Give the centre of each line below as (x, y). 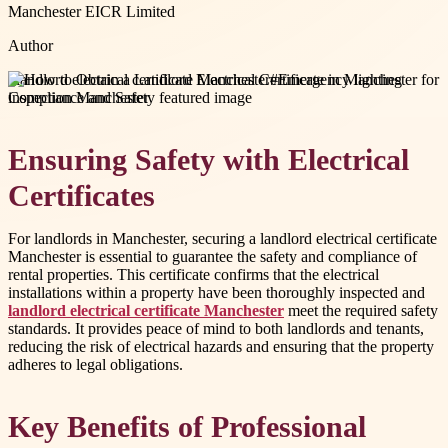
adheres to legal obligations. (95, 365)
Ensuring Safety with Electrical (208, 160)
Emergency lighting (340, 79)
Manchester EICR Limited (91, 11)
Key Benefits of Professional (187, 427)
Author (30, 45)
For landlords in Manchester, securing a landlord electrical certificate (222, 239)
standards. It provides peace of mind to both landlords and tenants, (216, 329)
